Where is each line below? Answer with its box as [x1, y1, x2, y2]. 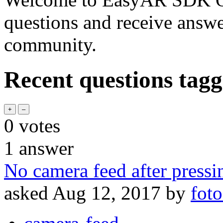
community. [4, 34, 97, 55]
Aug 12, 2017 [52, 182, 161, 204]
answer [14, 137, 74, 159]
